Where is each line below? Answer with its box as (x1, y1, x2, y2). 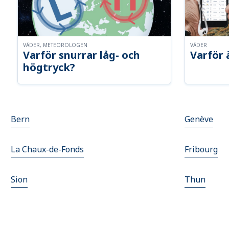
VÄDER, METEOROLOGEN (23, 41, 88, 49)
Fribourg (185, 144, 218, 155)
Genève (185, 113, 213, 125)
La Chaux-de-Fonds (11, 144, 84, 155)
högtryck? (23, 60, 76, 75)
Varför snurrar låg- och (23, 48, 141, 62)
